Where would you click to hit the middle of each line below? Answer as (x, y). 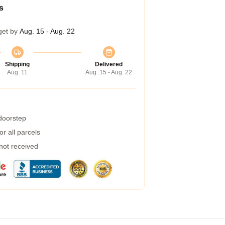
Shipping (17, 64)
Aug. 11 (17, 72)
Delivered (109, 64)
